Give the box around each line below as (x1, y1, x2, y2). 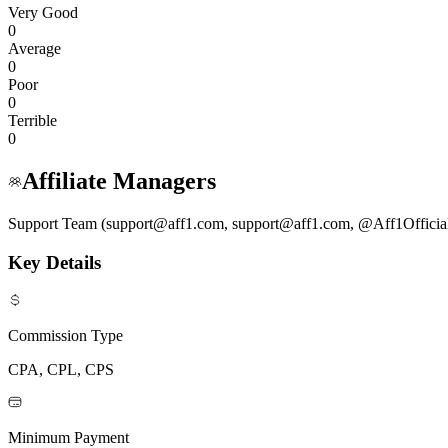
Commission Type (8, 326, 123, 344)
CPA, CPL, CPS (8, 360, 114, 378)
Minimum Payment (8, 428, 129, 446)
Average (8, 40, 61, 58)
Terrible (8, 112, 57, 130)
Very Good (8, 4, 78, 22)
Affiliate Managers (22, 168, 216, 195)
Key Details (8, 251, 101, 273)
